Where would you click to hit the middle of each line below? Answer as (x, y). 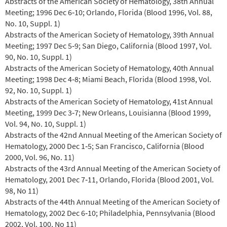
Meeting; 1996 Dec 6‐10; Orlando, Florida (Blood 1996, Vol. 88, (109, 12)
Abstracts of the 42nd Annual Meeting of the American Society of (113, 135)
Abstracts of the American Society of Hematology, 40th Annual (109, 68)
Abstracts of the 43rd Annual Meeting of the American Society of (113, 168)
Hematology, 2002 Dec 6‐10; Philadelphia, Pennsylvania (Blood (110, 213)
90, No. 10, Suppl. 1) (39, 56)
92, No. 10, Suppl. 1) (39, 90)
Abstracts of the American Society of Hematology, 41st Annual (109, 101)
